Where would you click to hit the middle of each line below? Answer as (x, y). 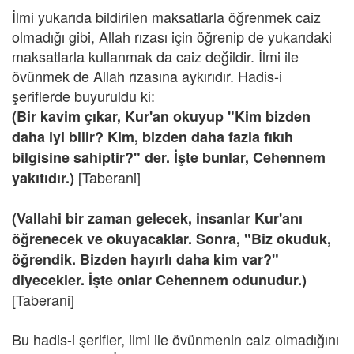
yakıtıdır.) (45, 178)
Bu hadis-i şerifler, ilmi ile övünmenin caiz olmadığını (175, 339)
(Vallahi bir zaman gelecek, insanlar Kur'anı (157, 218)
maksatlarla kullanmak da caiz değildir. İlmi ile (155, 56)
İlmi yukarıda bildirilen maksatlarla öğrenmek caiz (166, 17)
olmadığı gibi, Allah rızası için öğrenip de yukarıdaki (172, 36)
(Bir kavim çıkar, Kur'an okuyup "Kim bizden (161, 116)
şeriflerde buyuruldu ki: (83, 96)
